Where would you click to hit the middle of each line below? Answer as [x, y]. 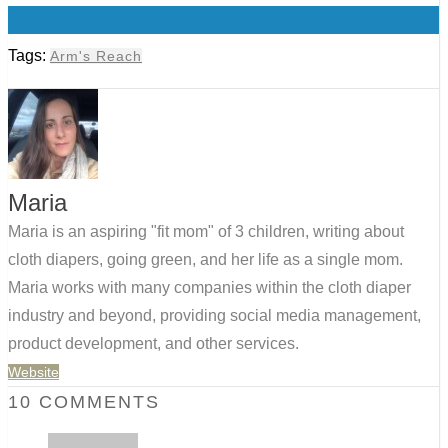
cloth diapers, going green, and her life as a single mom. [205, 260]
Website [33, 372]
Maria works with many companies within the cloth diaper [209, 288]
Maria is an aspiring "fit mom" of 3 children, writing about [206, 232]
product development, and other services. [153, 344]
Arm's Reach [96, 56]
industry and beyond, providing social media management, [214, 316]
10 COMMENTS [84, 402]
